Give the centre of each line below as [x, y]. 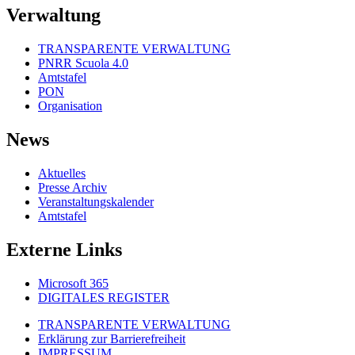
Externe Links [64, 249]
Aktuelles [62, 174]
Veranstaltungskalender [96, 202]
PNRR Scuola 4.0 [83, 63]
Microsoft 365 [73, 283]
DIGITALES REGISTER [104, 297]
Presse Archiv [73, 188]
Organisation [70, 106]
